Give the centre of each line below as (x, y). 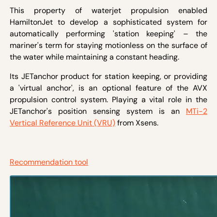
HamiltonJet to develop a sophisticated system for (108, 22)
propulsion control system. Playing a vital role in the (108, 99)
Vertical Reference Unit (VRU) (62, 123)
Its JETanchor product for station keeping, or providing (108, 76)
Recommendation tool (49, 162)
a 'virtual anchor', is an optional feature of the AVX (108, 88)
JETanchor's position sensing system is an (98, 111)
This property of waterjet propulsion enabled (108, 10)
